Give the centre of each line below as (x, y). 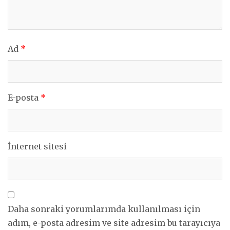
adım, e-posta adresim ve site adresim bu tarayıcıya (114, 223)
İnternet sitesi (37, 146)
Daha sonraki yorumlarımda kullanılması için (104, 209)
